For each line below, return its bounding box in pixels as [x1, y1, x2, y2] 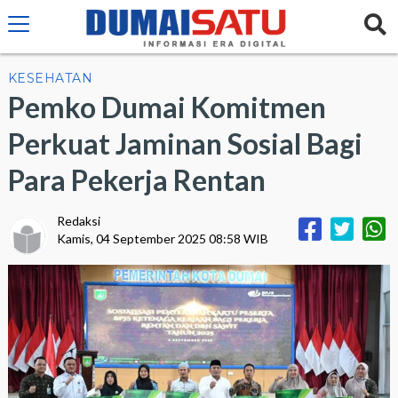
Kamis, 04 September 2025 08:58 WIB [56, 231, 268, 246]
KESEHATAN [7, 70, 93, 86]
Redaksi [56, 213, 100, 228]
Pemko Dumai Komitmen [7, 90, 326, 124]
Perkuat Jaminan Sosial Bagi [7, 126, 362, 161]
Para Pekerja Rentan [7, 163, 266, 197]
